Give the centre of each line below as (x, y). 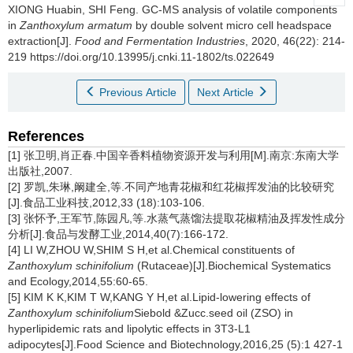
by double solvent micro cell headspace (232, 25)
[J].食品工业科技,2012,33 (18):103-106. (106, 203)
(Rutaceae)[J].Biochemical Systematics (232, 266)
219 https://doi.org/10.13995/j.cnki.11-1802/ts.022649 (141, 57)
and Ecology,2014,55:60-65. (78, 281)
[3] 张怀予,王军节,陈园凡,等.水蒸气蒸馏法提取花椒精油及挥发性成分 (176, 218)
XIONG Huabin (45, 9)
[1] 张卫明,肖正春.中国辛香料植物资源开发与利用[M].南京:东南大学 (173, 155)
